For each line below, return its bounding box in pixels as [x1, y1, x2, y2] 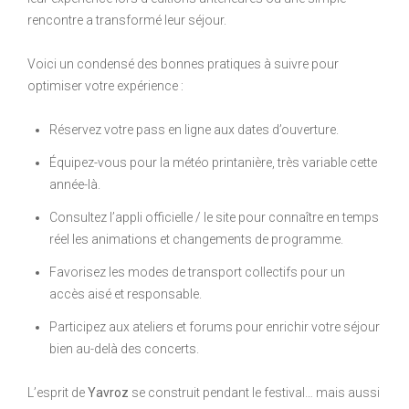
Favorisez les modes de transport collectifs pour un [49, 264, 345, 279]
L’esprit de [27, 384, 88, 400]
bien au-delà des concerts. [49, 341, 199, 356]
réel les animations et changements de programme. [49, 231, 343, 246]
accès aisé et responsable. [49, 286, 202, 301]
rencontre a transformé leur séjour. [27, 12, 226, 27]
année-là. [49, 176, 100, 192]
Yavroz [88, 384, 129, 400]
